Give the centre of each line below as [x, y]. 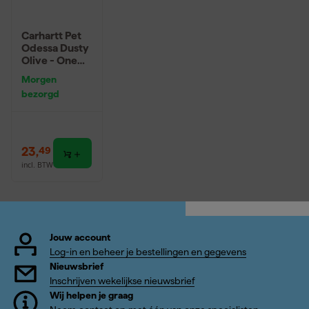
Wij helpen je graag [91, 296]
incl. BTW [37, 165]
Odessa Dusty [55, 48]
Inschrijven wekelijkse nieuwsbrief [122, 281]
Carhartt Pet [51, 35]
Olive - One [49, 60]
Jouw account [80, 238]
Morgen [39, 80]
